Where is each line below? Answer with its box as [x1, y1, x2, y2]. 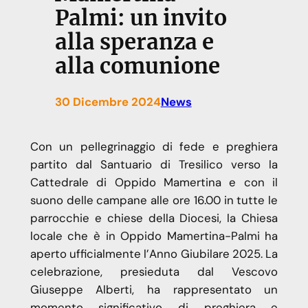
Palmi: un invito [54, 5, 227, 32]
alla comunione [54, 53, 220, 80]
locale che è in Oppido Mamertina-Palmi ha [30, 228, 278, 244]
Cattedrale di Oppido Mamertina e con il [30, 175, 278, 190]
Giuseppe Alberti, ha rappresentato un [30, 282, 278, 298]
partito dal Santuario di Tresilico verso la [30, 157, 278, 173]
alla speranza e [54, 29, 214, 56]
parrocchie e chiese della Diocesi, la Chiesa [30, 210, 278, 226]
